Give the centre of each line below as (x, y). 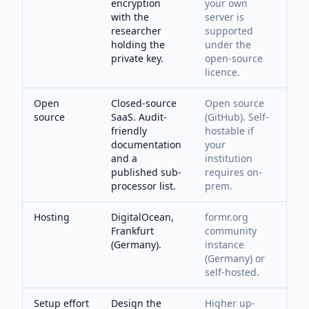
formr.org (227, 217)
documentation (146, 144)
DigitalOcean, (142, 217)
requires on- (233, 172)
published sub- (146, 172)
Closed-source (144, 103)
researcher (136, 31)
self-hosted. (232, 272)
